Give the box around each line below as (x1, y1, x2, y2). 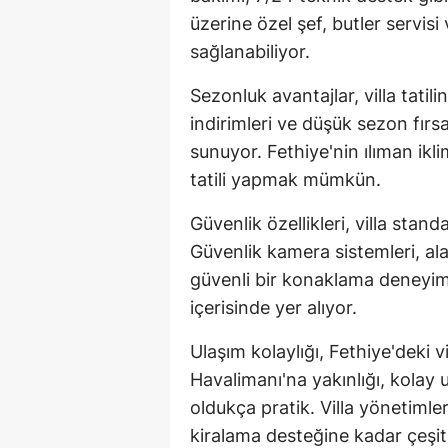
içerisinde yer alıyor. (190, 297, 357, 319)
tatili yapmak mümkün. (190, 169, 381, 191)
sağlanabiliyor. (190, 41, 310, 63)
